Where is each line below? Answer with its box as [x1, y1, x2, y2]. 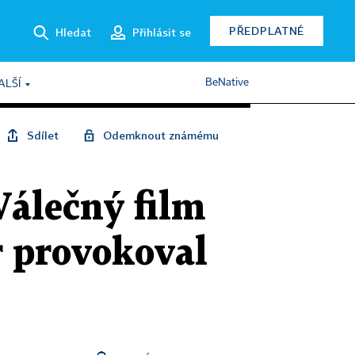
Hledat [55, 25, 91, 39]
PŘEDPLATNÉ [229, 24, 304, 37]
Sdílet [27, 128, 59, 142]
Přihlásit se [132, 25, 191, 39]
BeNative [205, 77, 249, 88]
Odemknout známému [103, 128, 219, 142]
